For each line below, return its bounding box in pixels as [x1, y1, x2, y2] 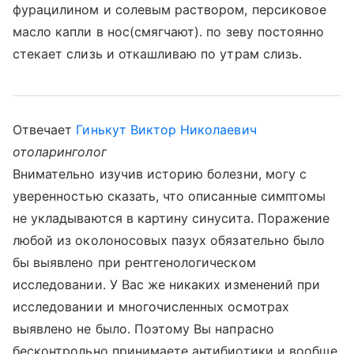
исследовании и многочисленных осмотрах [13, 299, 289, 314]
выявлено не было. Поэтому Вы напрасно [13, 321, 274, 337]
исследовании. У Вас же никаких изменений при [13, 277, 321, 292]
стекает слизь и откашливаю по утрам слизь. [13, 46, 303, 62]
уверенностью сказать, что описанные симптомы [13, 188, 326, 204]
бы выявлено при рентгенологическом [13, 254, 256, 270]
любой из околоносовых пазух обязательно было [13, 232, 326, 248]
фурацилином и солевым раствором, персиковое [13, 2, 327, 17]
